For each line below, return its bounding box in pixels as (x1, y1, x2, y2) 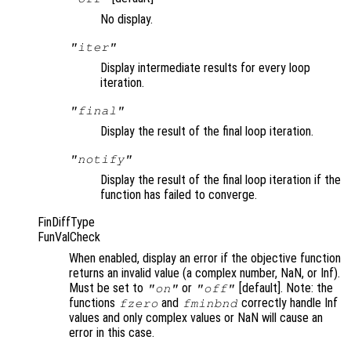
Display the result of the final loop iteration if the (100, 172, 341, 188)
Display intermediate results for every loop (100, 60, 310, 76)
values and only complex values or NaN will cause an (69, 310, 323, 326)
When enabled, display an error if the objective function (69, 251, 341, 266)
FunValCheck (38, 230, 100, 245)
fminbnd (182, 297, 237, 310)
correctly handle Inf (237, 295, 338, 311)
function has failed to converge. (100, 187, 257, 203)
